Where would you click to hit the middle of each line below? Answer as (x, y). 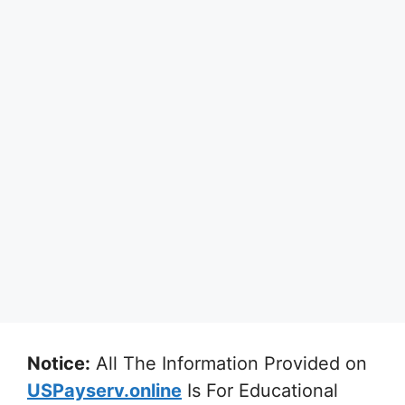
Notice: (59, 363)
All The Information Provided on (229, 363)
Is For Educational (260, 390)
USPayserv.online (104, 390)
